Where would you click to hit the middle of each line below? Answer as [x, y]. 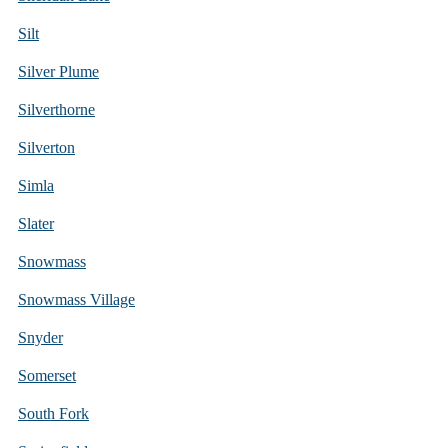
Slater [36, 223]
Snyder [40, 337]
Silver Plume [58, 71]
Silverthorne [56, 109]
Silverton [46, 147]
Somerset [47, 375]
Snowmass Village [76, 299]
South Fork [53, 413]
